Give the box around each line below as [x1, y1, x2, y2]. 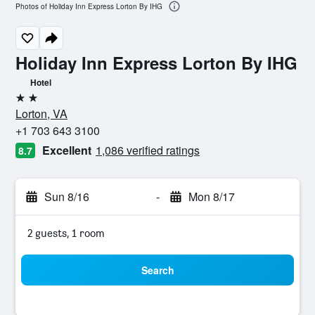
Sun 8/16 [44, 188, 89, 205]
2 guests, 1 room [27, 226, 105, 240]
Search [141, 263, 174, 277]
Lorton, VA [15, 105, 67, 122]
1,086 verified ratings [96, 142, 200, 158]
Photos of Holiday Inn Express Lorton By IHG [15, 1, 162, 12]
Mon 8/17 [188, 188, 235, 205]
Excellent [42, 142, 91, 158]
